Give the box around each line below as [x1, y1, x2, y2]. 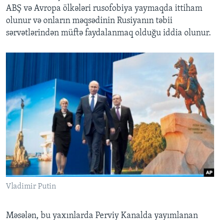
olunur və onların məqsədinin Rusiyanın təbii [6, 16, 172, 26]
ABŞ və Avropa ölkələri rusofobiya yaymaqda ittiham [6, 4, 202, 14]
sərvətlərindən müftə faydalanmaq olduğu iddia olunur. [6, 28, 211, 38]
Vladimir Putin [6, 182, 56, 191]
